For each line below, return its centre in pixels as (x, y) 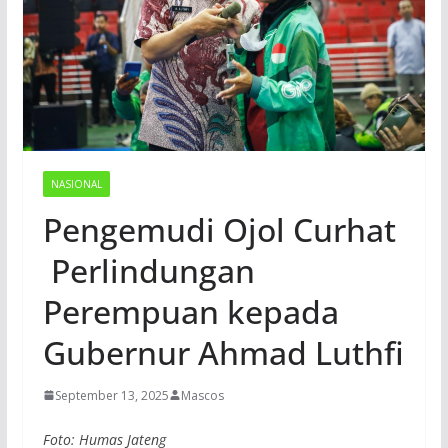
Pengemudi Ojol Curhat (219, 229)
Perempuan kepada (190, 311)
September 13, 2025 (111, 395)
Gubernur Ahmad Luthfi (223, 352)
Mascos (202, 395)
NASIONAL (76, 183)
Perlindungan (148, 270)
